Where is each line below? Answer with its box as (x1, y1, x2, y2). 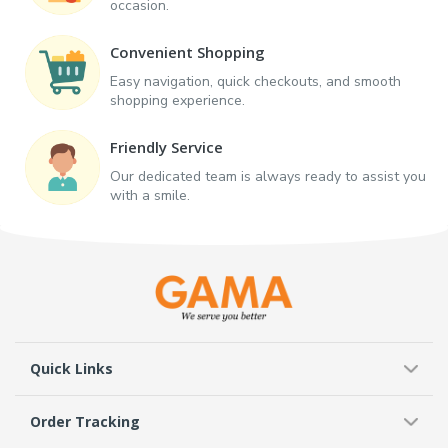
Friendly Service (110, 136, 223, 157)
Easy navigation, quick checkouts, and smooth (110, 71, 401, 91)
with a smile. (110, 185, 190, 205)
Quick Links (30, 358, 113, 378)
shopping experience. (110, 90, 245, 110)
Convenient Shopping (110, 41, 265, 62)
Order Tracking (30, 411, 140, 431)
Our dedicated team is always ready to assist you (110, 166, 426, 186)
